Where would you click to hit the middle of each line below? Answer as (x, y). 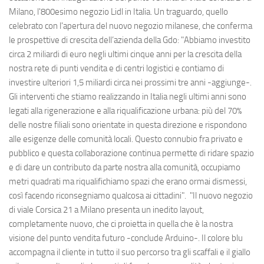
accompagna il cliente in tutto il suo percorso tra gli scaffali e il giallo (130, 253)
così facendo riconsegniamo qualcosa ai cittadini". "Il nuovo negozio (131, 196)
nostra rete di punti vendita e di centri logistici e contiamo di (116, 69)
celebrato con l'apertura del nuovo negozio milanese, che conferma (131, 26)
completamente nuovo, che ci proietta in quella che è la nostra (121, 224)
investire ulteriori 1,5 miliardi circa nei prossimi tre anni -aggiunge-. (130, 83)
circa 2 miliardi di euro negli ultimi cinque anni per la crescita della (125, 55)
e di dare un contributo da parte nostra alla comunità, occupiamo (125, 168)
